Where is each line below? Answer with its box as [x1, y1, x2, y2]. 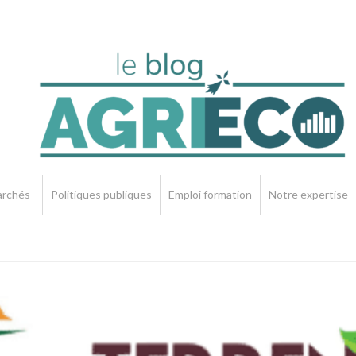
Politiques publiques [51, 188, 153, 201]
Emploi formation [168, 188, 253, 201]
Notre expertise [269, 188, 349, 201]
